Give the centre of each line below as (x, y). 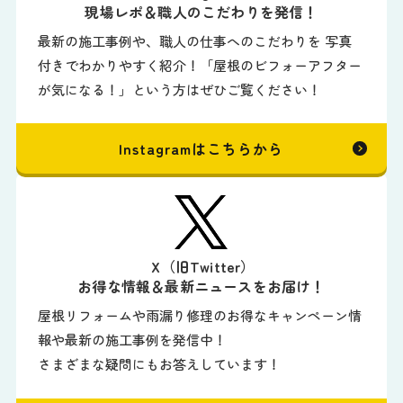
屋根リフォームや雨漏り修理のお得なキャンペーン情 (200, 316)
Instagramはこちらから (201, 149)
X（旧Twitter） (201, 267)
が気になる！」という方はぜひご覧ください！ (180, 89)
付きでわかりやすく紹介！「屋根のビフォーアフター (200, 65)
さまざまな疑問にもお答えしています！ (160, 364)
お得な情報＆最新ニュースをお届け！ (201, 287)
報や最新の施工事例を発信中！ (133, 340)
